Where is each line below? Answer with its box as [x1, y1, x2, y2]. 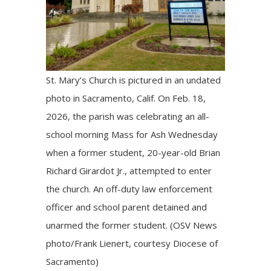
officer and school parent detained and [46, 201, 207, 214]
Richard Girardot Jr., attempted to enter [46, 165, 212, 177]
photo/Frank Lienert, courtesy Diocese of [46, 237, 218, 250]
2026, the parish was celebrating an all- [46, 110, 210, 123]
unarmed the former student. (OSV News [46, 219, 218, 232]
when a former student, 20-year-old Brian [46, 146, 221, 159]
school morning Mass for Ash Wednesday [46, 128, 218, 141]
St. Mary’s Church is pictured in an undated [46, 74, 221, 87]
